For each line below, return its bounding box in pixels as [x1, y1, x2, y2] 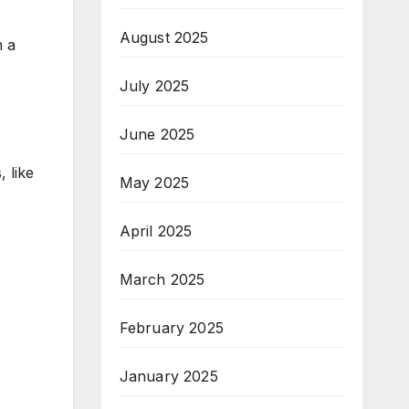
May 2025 [119, 173, 190, 192]
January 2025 [119, 367, 218, 385]
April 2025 [119, 222, 193, 240]
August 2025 [119, 28, 209, 47]
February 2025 [119, 319, 225, 337]
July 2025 [119, 77, 190, 95]
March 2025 [119, 270, 205, 288]
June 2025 [119, 125, 195, 143]
